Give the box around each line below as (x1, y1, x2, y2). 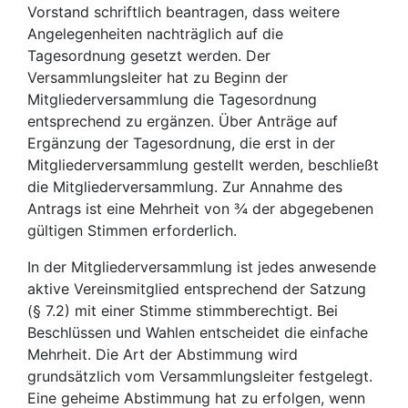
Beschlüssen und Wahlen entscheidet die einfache (27, 323, 368, 342)
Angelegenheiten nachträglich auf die (27, 25, 283, 43)
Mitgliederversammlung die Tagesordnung (27, 90, 317, 108)
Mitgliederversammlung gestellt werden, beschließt (27, 156, 379, 174)
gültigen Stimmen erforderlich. (27, 221, 237, 240)
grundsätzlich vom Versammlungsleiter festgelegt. (27, 367, 372, 385)
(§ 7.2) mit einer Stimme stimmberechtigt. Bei (27, 301, 338, 320)
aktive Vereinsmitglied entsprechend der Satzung (27, 280, 366, 298)
